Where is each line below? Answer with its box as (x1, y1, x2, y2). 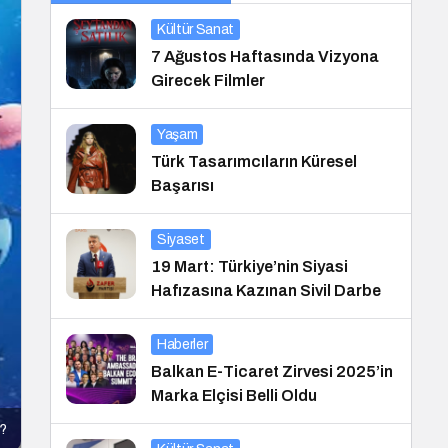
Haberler (157, 337, 208, 352)
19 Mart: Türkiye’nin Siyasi (151, 258, 348, 275)
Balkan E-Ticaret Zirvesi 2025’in (151, 363, 393, 380)
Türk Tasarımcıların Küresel (151, 153, 357, 170)
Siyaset (157, 232, 205, 247)
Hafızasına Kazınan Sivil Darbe (151, 282, 381, 299)
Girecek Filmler (151, 72, 265, 89)
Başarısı (151, 177, 214, 194)
